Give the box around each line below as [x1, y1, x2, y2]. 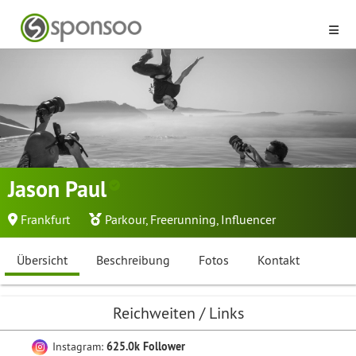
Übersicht [17, 252, 68, 268]
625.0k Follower [106, 339, 185, 354]
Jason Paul [8, 175, 112, 203]
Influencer [221, 211, 276, 227]
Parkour [105, 211, 145, 227]
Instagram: [49, 339, 106, 354]
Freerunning [150, 211, 216, 227]
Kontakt [257, 252, 300, 268]
